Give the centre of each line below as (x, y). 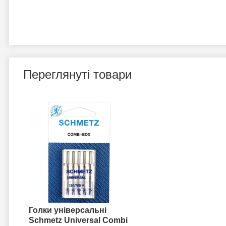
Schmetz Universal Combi (78, 220)
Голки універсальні (68, 210)
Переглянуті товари (77, 74)
